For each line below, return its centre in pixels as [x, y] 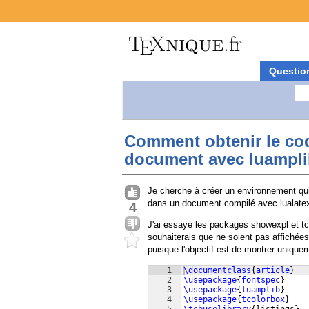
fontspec [261, 280]
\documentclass [217, 270]
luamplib [261, 290]
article [273, 270]
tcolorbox [263, 299]
